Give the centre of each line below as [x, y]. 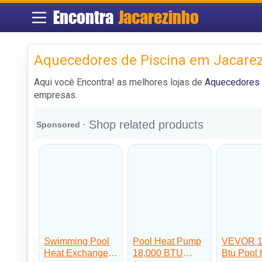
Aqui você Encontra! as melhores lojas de [119, 82]
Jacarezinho [158, 17]
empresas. [56, 95]
